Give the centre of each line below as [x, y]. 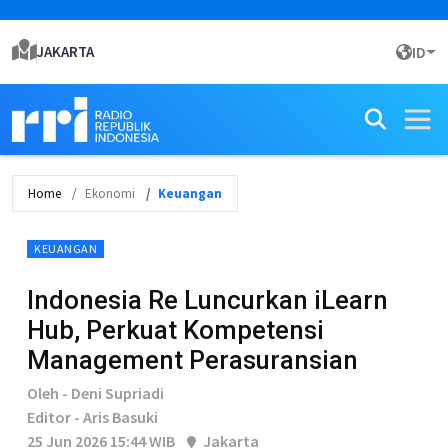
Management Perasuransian [192, 360]
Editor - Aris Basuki [92, 417]
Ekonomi [110, 193]
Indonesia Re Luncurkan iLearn [207, 300]
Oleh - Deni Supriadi [95, 393]
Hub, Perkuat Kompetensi [175, 330]
